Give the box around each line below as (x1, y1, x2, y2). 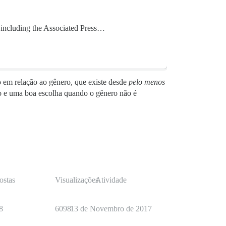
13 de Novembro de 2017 (70, 204, 152, 213)
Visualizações (55, 176, 98, 185)
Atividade (95, 176, 127, 185)
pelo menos (129, 78, 165, 87)
